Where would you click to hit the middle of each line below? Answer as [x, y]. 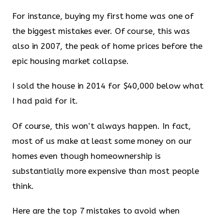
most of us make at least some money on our [102, 141]
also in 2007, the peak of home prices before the [107, 46]
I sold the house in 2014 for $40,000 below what [108, 86]
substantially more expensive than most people [106, 171]
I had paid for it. [45, 101]
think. [23, 186]
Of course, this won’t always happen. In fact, [102, 126]
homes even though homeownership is [87, 156]
